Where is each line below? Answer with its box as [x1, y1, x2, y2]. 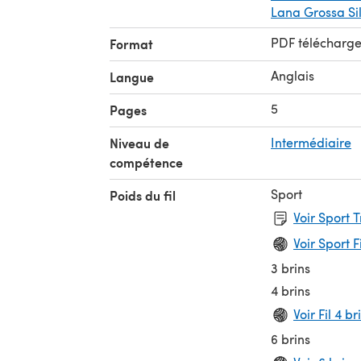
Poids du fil [110, 186, 176, 205]
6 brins [271, 330, 310, 347]
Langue [110, 68, 154, 86]
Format [110, 35, 153, 53]
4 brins [271, 282, 310, 299]
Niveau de [110, 134, 169, 152]
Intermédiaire [271, 134, 351, 151]
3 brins [271, 259, 310, 276]
